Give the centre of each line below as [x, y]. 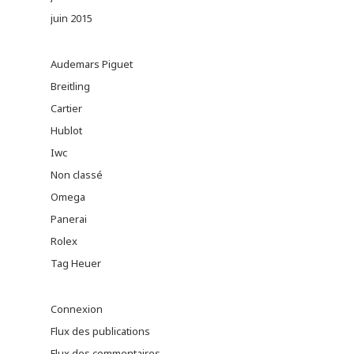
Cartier [66, 109]
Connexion [77, 309]
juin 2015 [72, 19]
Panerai [69, 219]
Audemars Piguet [92, 64]
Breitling [70, 87]
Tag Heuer [76, 264]
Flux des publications [100, 331]
